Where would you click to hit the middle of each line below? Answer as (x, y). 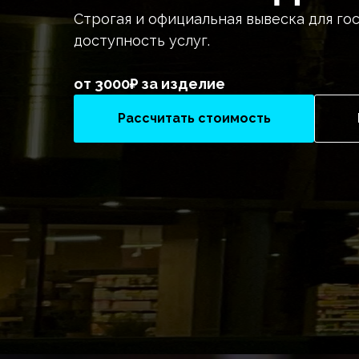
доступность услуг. (142, 41)
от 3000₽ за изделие (149, 84)
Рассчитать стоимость (194, 119)
